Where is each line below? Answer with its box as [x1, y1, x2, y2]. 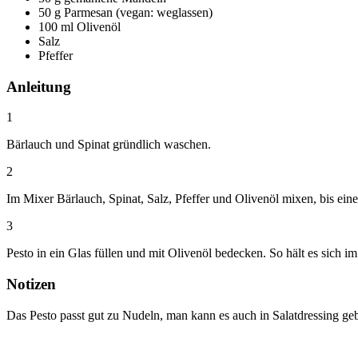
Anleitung [6, 78, 71, 95]
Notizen [6, 276, 56, 293]
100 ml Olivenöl [38, 19, 121, 34]
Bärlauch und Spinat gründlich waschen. [6, 137, 211, 152]
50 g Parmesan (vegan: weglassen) [38, 5, 213, 19]
